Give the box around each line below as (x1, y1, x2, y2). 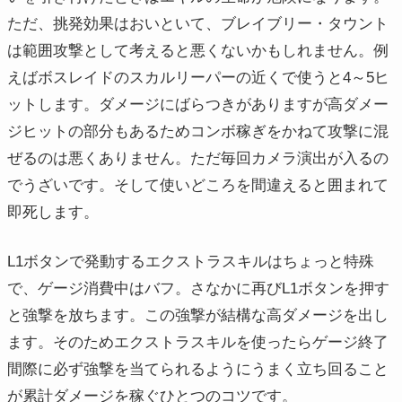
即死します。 (7, 203, 99, 221)
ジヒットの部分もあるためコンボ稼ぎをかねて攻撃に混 (7, 122, 389, 140)
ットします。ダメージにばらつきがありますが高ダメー (7, 95, 389, 113)
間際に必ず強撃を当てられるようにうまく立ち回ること (7, 361, 389, 379)
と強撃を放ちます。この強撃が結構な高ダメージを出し (7, 307, 389, 325)
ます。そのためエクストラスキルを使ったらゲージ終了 (7, 334, 389, 352)
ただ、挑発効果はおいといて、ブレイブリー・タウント (7, 14, 389, 32)
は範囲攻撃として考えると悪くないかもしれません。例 (7, 41, 389, 59)
